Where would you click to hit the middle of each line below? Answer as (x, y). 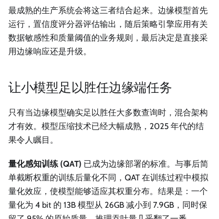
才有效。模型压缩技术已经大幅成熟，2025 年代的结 (106, 126)
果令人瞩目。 (33, 140)
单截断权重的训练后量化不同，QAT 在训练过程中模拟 (108, 178)
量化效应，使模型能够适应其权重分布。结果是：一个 (108, 191)
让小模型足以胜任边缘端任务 (90, 87)
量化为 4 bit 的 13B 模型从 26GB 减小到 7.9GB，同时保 (108, 205)
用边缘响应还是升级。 (50, 52)
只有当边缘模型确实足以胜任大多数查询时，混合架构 (108, 113)
